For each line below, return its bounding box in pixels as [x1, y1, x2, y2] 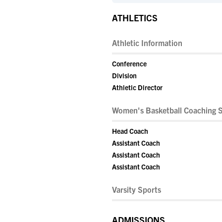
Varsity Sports [112, 184, 161, 194]
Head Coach [112, 126, 148, 135]
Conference [112, 59, 147, 68]
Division [112, 71, 137, 80]
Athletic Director [112, 83, 163, 92]
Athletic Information [112, 38, 182, 48]
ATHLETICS [112, 12, 158, 23]
